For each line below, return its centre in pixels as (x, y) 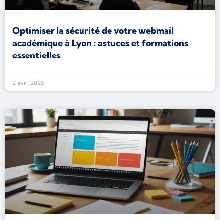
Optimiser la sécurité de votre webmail (93, 31)
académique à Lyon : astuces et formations (100, 43)
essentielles (36, 55)
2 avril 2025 (28, 83)
